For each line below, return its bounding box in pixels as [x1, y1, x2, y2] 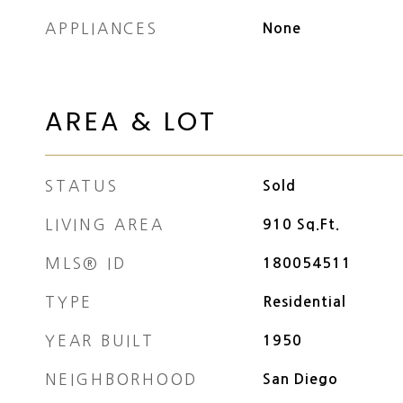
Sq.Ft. [296, 218, 340, 231]
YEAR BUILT [45, 333, 155, 348]
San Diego [262, 372, 338, 386]
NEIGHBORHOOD [45, 372, 198, 387]
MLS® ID [45, 255, 127, 271]
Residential [262, 295, 346, 309]
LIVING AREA [45, 217, 165, 232]
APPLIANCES [45, 21, 158, 36]
